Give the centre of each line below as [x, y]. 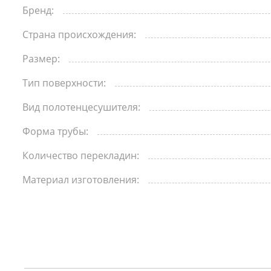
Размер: [41, 59]
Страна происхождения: [79, 34]
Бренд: [38, 10]
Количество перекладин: [81, 155]
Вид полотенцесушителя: [81, 107]
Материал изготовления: [81, 180]
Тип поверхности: [64, 83]
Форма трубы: [55, 131]
